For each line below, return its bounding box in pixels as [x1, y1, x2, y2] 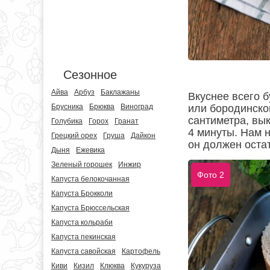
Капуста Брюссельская [51, 204, 130, 212]
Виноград [121, 102, 153, 111]
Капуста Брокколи [51, 189, 113, 198]
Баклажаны [101, 88, 140, 96]
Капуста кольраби [51, 218, 113, 227]
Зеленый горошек [51, 160, 112, 169]
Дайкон [131, 131, 155, 140]
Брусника [51, 102, 83, 111]
